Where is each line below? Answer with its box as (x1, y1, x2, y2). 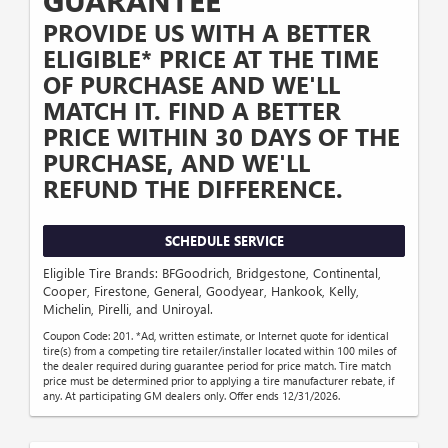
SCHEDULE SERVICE (164, 232, 284, 250)
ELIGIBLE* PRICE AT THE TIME (43, 42, 379, 75)
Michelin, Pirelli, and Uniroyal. (43, 299, 213, 317)
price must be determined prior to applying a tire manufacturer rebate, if (43, 372, 394, 388)
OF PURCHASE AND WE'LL (43, 68, 340, 101)
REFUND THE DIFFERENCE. (43, 172, 343, 205)
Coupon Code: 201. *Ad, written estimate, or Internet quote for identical (43, 327, 389, 343)
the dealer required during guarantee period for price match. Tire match (43, 357, 391, 373)
